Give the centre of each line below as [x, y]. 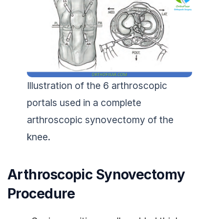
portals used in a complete [84, 102]
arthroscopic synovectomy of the [100, 120]
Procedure [41, 193]
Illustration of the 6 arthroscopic [97, 85]
